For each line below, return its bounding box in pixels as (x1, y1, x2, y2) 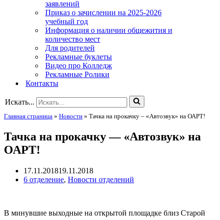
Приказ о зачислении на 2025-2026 (45, 8, 162, 17)
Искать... (5, 98, 34, 106)
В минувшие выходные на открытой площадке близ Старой (4, 208, 205, 217)
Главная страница (4, 112, 53, 120)
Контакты (26, 79, 58, 87)
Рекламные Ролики (45, 70, 110, 79)
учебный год (45, 17, 88, 26)
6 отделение (24, 175, 64, 184)
